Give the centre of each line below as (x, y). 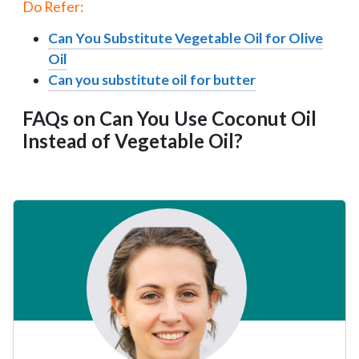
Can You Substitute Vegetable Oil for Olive (186, 38)
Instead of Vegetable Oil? (133, 140)
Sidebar (45, 226)
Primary (47, 202)
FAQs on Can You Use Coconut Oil (169, 118)
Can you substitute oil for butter (152, 79)
